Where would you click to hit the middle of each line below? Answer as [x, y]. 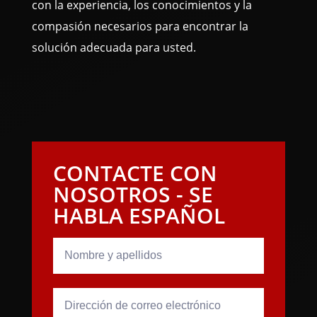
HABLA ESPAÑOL [139, 215]
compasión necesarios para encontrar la [140, 26]
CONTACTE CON [135, 173]
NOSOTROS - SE [133, 194]
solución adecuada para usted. [114, 47]
